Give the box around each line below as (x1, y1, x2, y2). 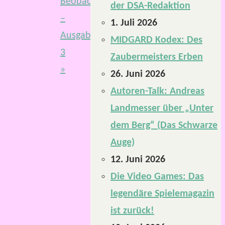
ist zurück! (110, 206, 154, 216)
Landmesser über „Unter (110, 103, 213, 114)
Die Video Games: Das (110, 172, 204, 182)
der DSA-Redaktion (110, 1, 190, 11)
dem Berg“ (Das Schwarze (110, 121, 217, 131)
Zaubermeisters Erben (110, 52, 203, 62)
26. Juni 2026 (110, 69, 165, 79)
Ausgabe (60, 30, 96, 41)
